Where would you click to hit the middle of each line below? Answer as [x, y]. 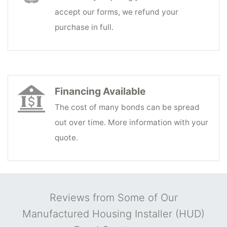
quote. [66, 137]
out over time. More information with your [131, 122]
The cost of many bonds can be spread [127, 107]
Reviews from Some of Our [113, 197]
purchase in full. [84, 27]
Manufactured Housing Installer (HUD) [113, 214]
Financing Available [100, 91]
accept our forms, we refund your [117, 12]
